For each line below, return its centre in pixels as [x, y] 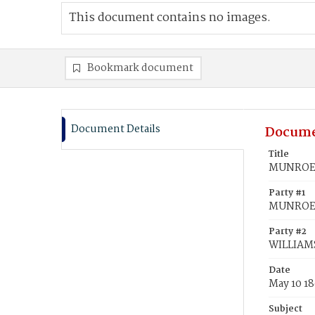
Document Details [116, 129]
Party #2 [288, 232]
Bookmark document [140, 68]
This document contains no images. [170, 18]
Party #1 [287, 193]
